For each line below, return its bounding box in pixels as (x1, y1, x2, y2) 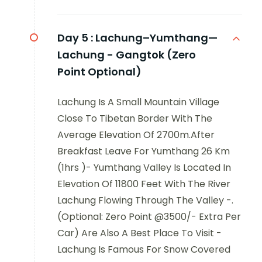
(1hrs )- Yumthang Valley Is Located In (57, 160, 231, 174)
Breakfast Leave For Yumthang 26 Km (57, 144, 230, 158)
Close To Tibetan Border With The (57, 111, 212, 125)
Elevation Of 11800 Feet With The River (57, 177, 230, 191)
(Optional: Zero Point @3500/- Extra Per (57, 209, 241, 223)
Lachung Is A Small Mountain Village (57, 95, 219, 109)
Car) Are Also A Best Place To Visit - (57, 226, 222, 240)
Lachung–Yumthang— (95, 30, 218, 45)
